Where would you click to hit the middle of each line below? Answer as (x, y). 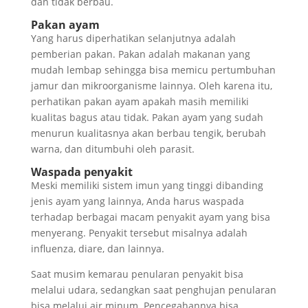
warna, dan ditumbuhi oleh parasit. (112, 149)
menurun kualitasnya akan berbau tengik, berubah (148, 133)
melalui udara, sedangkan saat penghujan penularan (153, 290)
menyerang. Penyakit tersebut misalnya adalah (139, 233)
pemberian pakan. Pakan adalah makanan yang (140, 54)
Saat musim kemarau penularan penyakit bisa (137, 274)
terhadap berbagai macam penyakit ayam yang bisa (150, 217)
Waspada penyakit (81, 172)
